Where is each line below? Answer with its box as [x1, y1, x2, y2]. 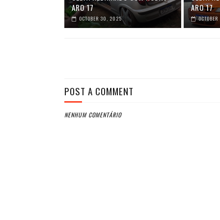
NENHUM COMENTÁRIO [64, 110, 121, 119]
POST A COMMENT [64, 84, 134, 98]
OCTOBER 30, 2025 [79, 15, 122, 22]
